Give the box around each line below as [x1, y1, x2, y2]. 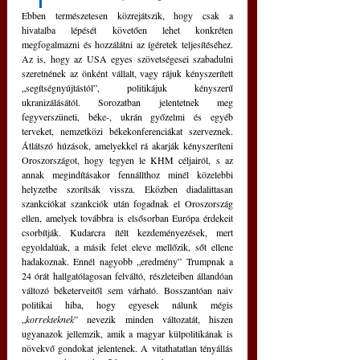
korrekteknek [26, 313, 74, 326]
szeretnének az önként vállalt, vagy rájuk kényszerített [22, 67, 233, 80]
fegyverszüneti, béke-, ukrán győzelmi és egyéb [22, 110, 233, 124]
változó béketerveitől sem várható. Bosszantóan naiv [22, 284, 233, 297]
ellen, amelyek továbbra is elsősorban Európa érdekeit [22, 211, 233, 225]
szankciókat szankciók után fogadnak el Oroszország [22, 197, 233, 211]
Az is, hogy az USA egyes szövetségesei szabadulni [22, 52, 233, 66]
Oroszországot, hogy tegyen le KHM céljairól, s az [22, 153, 233, 167]
